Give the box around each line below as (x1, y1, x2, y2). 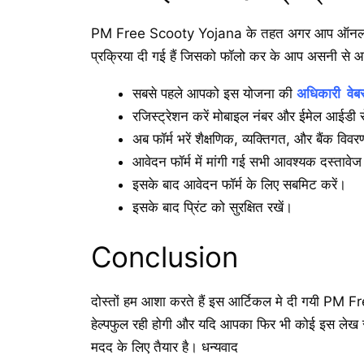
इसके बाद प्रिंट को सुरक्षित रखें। (132, 199, 292, 216)
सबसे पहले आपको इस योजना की (132, 85, 297, 102)
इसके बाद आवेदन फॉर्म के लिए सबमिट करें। (132, 176, 346, 193)
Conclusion (91, 239, 238, 274)
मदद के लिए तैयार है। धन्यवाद (91, 338, 238, 355)
